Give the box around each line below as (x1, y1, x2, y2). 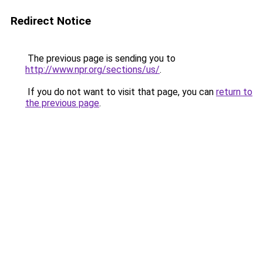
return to (216, 86, 252, 97)
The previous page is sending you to (25, 53, 176, 64)
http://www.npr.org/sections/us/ (25, 64, 160, 75)
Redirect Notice (11, 14, 91, 28)
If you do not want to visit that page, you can (25, 86, 216, 97)
